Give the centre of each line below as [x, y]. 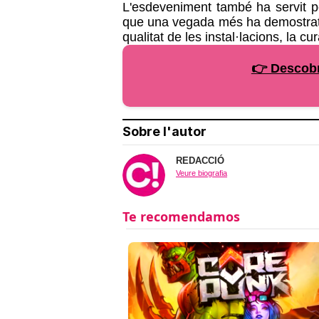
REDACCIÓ [200, 161]
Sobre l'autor [164, 131]
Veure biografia [202, 173]
